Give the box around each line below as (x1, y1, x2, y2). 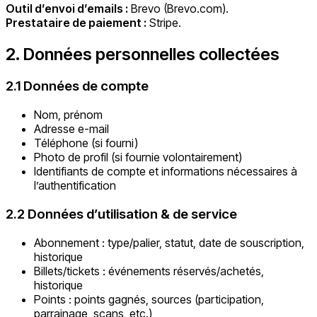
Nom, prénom (34, 108, 103, 122)
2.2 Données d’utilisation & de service (6, 205, 237, 222)
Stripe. (146, 15, 181, 30)
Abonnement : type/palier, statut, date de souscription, (34, 235, 304, 250)
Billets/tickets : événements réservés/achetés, (34, 263, 264, 278)
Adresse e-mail (34, 122, 109, 137)
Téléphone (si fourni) (34, 136, 138, 151)
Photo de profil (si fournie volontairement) (34, 150, 242, 165)
